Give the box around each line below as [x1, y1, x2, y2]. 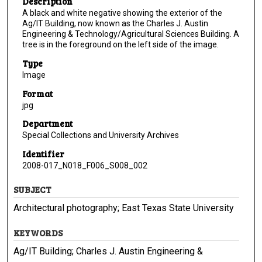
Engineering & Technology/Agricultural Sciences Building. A [22, 29, 239, 39]
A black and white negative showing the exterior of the [22, 8, 222, 18]
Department [22, 118, 73, 130]
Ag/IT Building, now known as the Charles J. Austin [22, 19, 208, 29]
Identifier [22, 147, 64, 160]
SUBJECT [13, 184, 52, 196]
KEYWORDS [13, 227, 63, 239]
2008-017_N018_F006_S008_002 [22, 160, 147, 170]
